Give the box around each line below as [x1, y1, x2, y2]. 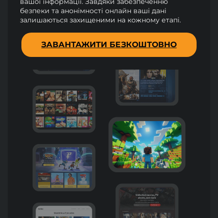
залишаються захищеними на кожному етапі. [20, 15, 182, 24]
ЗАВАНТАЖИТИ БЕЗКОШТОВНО [41, 40, 177, 50]
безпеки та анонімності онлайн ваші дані [20, 6, 167, 15]
